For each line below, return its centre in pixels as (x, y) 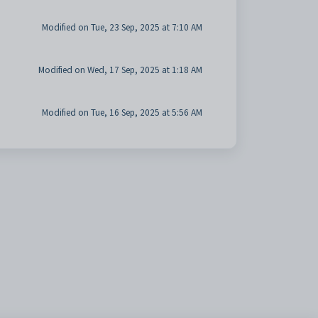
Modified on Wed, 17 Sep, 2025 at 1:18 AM (120, 70)
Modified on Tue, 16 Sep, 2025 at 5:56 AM (122, 113)
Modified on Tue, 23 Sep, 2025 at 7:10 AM (122, 27)
